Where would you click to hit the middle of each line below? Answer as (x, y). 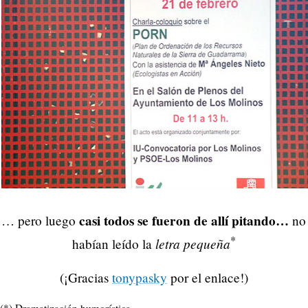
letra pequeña (193, 243)
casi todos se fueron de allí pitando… (186, 220)
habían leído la (114, 244)
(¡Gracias (86, 278)
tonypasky (140, 278)
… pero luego (41, 220)
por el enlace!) (208, 278)
